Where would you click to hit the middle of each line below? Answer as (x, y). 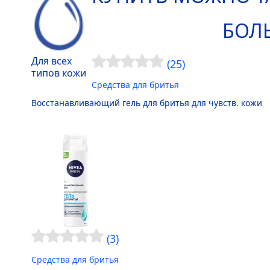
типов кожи (59, 73)
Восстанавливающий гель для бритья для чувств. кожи (147, 103)
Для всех (52, 61)
